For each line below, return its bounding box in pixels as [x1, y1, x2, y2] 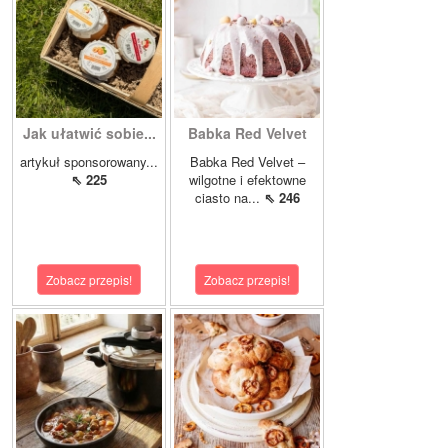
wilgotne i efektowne [188, 170, 306, 189]
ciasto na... [194, 188, 264, 207]
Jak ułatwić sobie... [22, 123, 156, 143]
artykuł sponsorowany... [20, 152, 158, 171]
